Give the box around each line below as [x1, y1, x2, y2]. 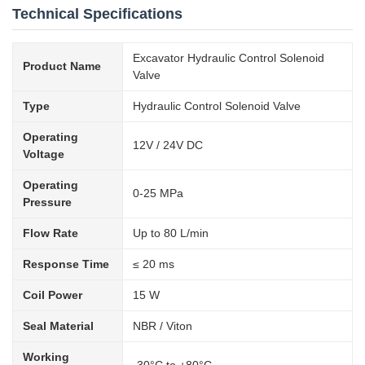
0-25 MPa [133, 187, 183, 200]
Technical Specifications [12, 6, 182, 22]
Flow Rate [23, 226, 78, 240]
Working [23, 350, 69, 363]
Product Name [23, 59, 101, 73]
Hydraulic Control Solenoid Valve [133, 99, 301, 112]
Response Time [23, 257, 109, 270]
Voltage [23, 147, 64, 161]
